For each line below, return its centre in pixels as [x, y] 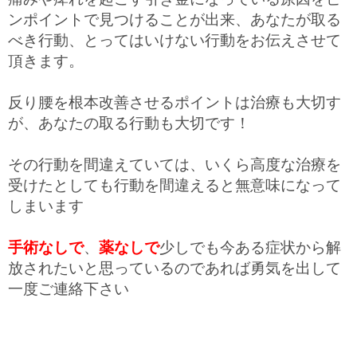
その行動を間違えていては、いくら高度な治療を [175, 165]
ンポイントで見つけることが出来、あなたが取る [175, 20]
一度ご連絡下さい [69, 290]
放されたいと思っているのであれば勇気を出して [175, 269]
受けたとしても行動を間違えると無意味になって [175, 186]
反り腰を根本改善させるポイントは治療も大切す [175, 103]
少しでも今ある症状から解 [250, 248]
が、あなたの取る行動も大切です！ [129, 124]
